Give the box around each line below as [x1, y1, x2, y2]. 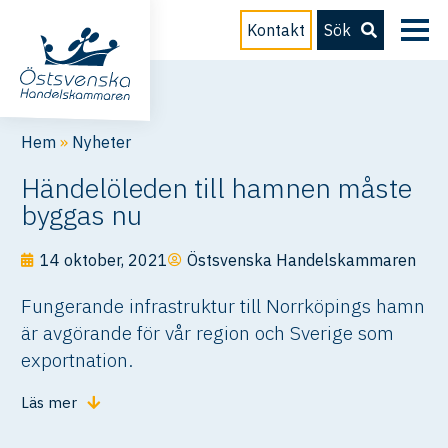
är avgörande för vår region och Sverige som [21, 320, 395, 345]
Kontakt [247, 20, 305, 40]
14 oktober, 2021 [40, 250, 169, 270]
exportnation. [21, 347, 134, 372]
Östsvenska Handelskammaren [187, 250, 417, 270]
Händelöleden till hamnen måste [21, 170, 413, 205]
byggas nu [21, 197, 143, 232]
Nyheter [72, 132, 132, 152]
